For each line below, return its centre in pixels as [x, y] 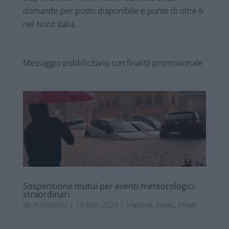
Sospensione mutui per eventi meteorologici [108, 186]
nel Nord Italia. [49, 24]
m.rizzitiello [50, 205]
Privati [187, 205]
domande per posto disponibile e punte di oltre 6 [113, 11]
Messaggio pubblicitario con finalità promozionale [112, 63]
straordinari [46, 194]
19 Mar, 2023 [97, 205]
